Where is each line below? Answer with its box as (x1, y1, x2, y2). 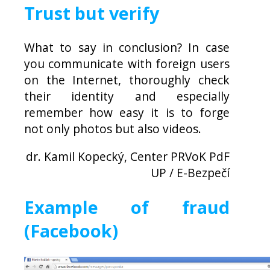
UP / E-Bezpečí (150, 165, 230, 181)
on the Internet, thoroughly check (24, 71, 230, 88)
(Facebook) (24, 218, 118, 242)
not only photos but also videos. (24, 120, 201, 137)
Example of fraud (24, 195, 230, 219)
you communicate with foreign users (24, 55, 230, 72)
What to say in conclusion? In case (24, 39, 230, 55)
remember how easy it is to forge (24, 104, 230, 121)
